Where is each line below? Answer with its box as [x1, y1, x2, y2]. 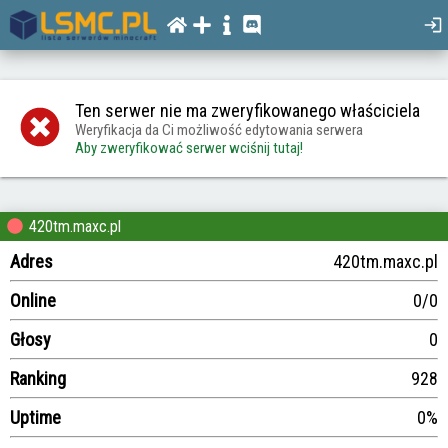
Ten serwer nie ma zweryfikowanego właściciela [75, 100, 420, 121]
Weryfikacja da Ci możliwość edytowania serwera [75, 121, 363, 139]
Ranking [10, 368, 66, 389]
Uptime [10, 407, 61, 428]
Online [10, 290, 56, 311]
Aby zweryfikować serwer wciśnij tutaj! [75, 139, 303, 157]
